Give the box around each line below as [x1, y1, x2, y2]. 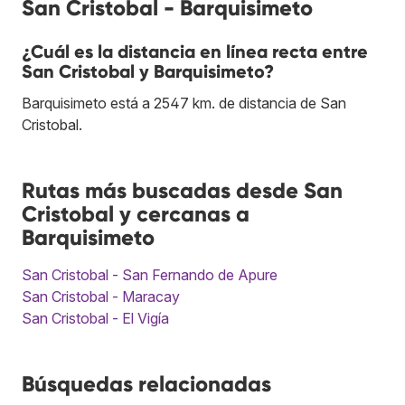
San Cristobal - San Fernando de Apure [22, 265, 278, 284]
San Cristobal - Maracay [22, 287, 180, 306]
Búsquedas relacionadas [22, 370, 271, 397]
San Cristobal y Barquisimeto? [22, 60, 274, 82]
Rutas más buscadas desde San [22, 176, 343, 203]
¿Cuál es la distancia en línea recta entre [22, 40, 368, 62]
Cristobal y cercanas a [22, 200, 250, 227]
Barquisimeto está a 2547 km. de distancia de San [22, 93, 346, 112]
